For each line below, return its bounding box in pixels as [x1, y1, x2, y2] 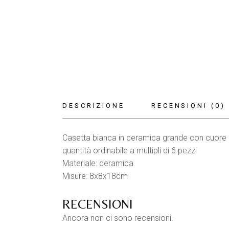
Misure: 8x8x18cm [62, 171, 128, 181]
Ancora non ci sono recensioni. [62, 213, 173, 223]
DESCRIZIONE [62, 102, 125, 109]
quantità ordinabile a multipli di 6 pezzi [62, 146, 197, 155]
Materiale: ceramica [62, 158, 133, 168]
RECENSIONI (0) [151, 102, 225, 109]
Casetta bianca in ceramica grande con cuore [62, 133, 226, 143]
